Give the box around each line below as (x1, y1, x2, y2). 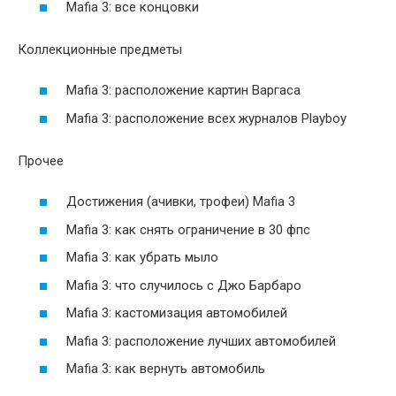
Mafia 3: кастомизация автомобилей (66, 305, 287, 322)
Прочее (18, 152, 64, 169)
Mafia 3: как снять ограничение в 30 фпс (66, 221, 310, 238)
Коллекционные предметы (18, 41, 182, 57)
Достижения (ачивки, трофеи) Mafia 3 (66, 194, 295, 210)
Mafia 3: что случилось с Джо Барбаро (66, 277, 301, 293)
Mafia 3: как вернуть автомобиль (66, 361, 265, 377)
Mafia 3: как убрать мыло (66, 249, 218, 266)
